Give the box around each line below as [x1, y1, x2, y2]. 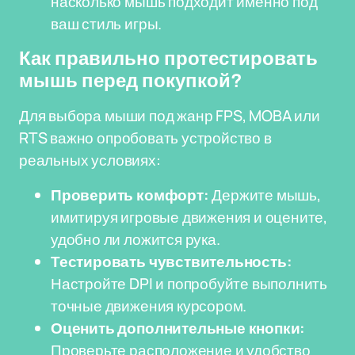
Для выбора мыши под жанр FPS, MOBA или [19, 105, 320, 126]
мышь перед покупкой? [19, 71, 242, 91]
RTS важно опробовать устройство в [19, 128, 272, 148]
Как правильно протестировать [19, 48, 318, 69]
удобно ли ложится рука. [51, 229, 220, 250]
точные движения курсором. [51, 296, 247, 316]
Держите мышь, [208, 185, 321, 205]
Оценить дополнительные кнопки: [51, 318, 306, 338]
